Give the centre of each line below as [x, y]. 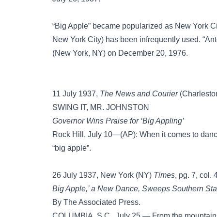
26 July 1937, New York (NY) [103, 175]
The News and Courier [139, 94]
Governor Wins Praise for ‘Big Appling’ [118, 121]
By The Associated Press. [96, 202]
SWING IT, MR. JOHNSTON [101, 107]
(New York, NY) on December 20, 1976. [120, 53]
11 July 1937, [76, 94]
